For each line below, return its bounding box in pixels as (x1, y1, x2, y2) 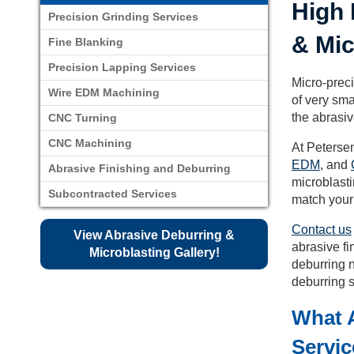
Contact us (292, 223, 352, 236)
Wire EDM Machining (48, 86, 160, 99)
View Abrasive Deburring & (73, 228, 235, 242)
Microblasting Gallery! (88, 246, 220, 259)
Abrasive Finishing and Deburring (48, 162, 231, 175)
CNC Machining (48, 137, 132, 149)
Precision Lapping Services (48, 61, 196, 73)
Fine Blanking (48, 36, 123, 48)
